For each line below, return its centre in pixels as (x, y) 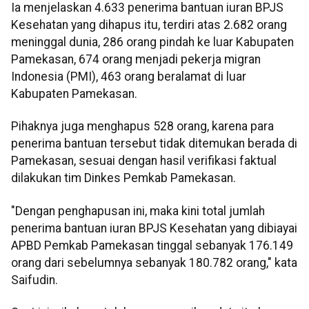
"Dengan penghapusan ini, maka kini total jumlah (138, 211)
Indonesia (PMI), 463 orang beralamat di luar (129, 76)
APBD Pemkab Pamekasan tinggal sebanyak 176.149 (152, 245)
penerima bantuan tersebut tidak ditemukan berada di (154, 144)
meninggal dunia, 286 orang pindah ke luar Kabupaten (152, 42)
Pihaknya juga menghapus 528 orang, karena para (142, 127)
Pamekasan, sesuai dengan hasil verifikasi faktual (144, 161)
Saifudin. (34, 280)
